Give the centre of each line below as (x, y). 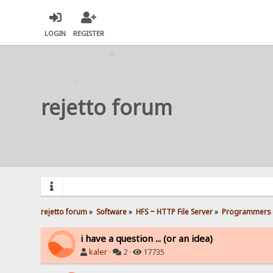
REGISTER (89, 34)
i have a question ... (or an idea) (147, 238)
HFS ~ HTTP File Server (175, 211)
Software (112, 211)
